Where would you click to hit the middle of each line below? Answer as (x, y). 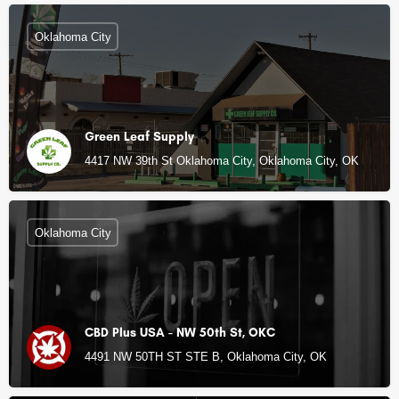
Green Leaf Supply (139, 137)
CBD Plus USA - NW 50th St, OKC (180, 333)
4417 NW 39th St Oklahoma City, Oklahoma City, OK (222, 161)
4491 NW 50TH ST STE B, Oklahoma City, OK (206, 357)
